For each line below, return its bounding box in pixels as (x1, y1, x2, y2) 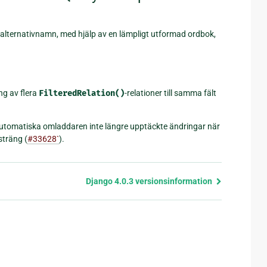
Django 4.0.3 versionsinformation (85, 176, 214, 187)
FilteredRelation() (39, 88, 125, 99)
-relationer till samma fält (125, 88, 216, 98)
